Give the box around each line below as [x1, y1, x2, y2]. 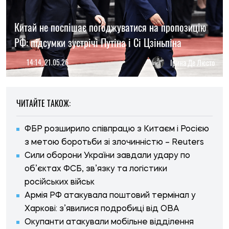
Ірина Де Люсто [170, 56, 215, 68]
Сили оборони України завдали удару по [25, 151, 190, 160]
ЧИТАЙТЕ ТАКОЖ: [16, 97, 71, 109]
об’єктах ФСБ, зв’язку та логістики [25, 165, 167, 173]
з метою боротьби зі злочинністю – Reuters [25, 138, 204, 147]
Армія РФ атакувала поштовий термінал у [25, 191, 196, 200]
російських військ [25, 178, 95, 187]
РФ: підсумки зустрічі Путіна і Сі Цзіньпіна [14, 34, 181, 50]
